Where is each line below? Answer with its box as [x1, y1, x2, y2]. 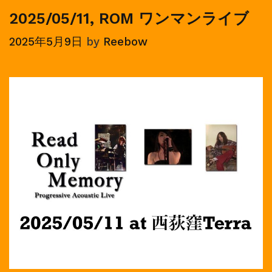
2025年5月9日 [9, 35, 83, 49]
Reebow [103, 35, 148, 49]
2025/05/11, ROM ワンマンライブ [9, 9, 249, 27]
